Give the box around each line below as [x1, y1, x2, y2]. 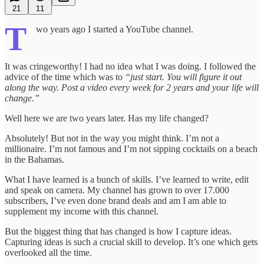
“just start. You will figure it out [125, 71, 242, 82]
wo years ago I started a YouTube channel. [36, 24, 193, 34]
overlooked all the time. [5, 247, 92, 258]
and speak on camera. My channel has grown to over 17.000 [5, 184, 229, 195]
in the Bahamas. [5, 154, 64, 164]
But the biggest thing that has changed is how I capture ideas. [5, 226, 232, 236]
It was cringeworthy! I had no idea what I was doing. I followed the [5, 61, 256, 71]
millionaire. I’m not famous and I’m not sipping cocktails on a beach [5, 143, 258, 154]
